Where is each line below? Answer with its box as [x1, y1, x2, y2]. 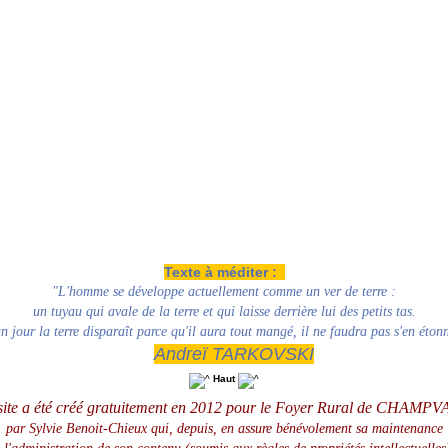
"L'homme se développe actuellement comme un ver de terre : [52, 284, 396, 299]
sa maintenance [355, 421, 443, 436]
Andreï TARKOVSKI [154, 344, 314, 364]
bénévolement [275, 421, 356, 436]
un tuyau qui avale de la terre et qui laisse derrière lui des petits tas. [32, 304, 416, 319]
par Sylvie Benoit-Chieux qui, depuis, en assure [5, 421, 276, 436]
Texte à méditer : [163, 264, 285, 280]
